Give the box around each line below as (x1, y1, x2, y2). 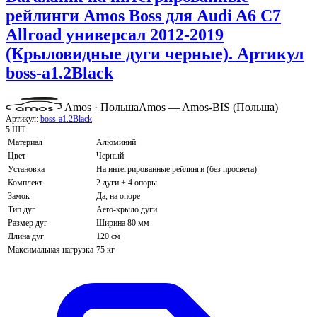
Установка (8, 163, 45, 174)
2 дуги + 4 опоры (96, 177, 157, 188)
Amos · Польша (64, 100, 139, 113)
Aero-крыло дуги (96, 204, 157, 214)
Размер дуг (8, 217, 47, 228)
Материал (8, 137, 42, 147)
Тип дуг (8, 204, 35, 214)
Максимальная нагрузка (8, 244, 93, 255)
